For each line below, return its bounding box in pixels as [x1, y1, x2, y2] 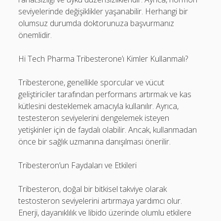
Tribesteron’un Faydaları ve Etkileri [18, 160, 137, 171]
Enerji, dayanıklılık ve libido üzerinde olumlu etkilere [18, 207, 192, 218]
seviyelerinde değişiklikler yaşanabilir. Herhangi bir [18, 6, 188, 17]
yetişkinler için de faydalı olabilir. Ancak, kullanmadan [18, 124, 197, 135]
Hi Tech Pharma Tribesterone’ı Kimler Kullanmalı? [18, 53, 188, 64]
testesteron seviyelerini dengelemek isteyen [18, 112, 170, 123]
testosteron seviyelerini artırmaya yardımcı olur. [18, 195, 183, 206]
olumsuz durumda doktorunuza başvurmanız [18, 18, 175, 29]
